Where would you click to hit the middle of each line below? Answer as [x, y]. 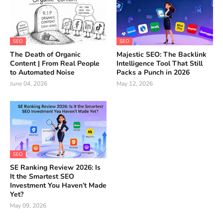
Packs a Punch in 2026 [153, 72]
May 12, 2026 [135, 83]
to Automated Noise [42, 72]
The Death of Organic [45, 54]
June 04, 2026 [29, 83]
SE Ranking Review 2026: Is [55, 167]
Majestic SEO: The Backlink [162, 54]
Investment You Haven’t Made [58, 185]
